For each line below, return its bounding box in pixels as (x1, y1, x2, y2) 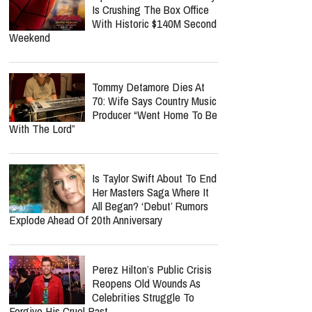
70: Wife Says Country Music (92, 93, 217, 109)
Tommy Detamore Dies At (92, 79, 205, 95)
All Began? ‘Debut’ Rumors (92, 198, 208, 214)
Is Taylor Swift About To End (92, 170, 217, 186)
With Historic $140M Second (92, 15, 217, 31)
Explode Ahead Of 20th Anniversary (9, 212, 162, 228)
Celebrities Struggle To (92, 289, 194, 305)
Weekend (9, 29, 50, 45)
